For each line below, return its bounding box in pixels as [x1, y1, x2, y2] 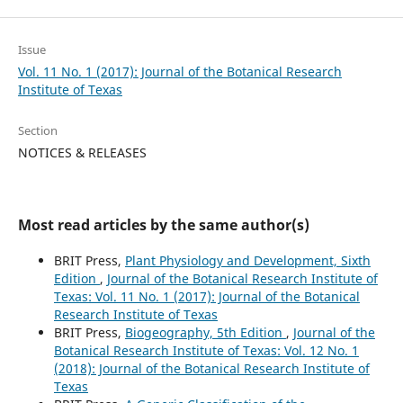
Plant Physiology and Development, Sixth [124, 251, 371, 269]
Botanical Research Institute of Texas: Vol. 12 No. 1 [53, 341, 359, 359]
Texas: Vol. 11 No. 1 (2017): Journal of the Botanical [53, 287, 360, 305]
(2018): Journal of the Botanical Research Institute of [53, 359, 370, 377]
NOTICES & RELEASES [17, 143, 147, 161]
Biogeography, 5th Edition [124, 323, 286, 341]
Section [17, 121, 58, 139]
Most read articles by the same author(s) [17, 214, 309, 235]
